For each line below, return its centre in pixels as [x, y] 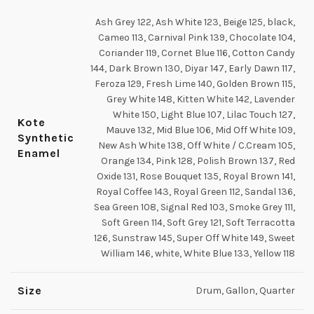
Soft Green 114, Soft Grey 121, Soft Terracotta [198, 223]
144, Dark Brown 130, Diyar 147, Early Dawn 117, [193, 68]
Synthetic [46, 138]
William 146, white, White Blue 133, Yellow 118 [198, 253]
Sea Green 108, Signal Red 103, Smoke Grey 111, [194, 207]
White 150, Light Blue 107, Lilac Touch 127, [204, 115]
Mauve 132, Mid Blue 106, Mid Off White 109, [200, 130]
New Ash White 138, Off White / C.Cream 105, [197, 145]
